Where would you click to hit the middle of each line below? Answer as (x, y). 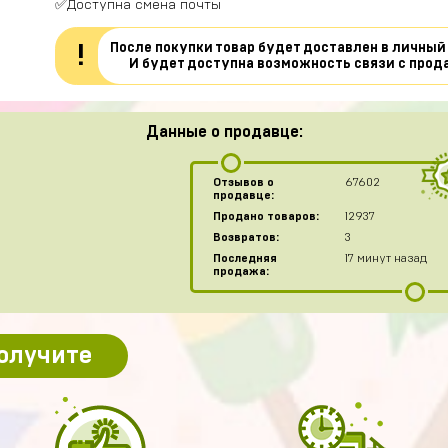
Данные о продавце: (224, 132)
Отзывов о (243, 182)
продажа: (240, 271)
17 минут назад (385, 258)
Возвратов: (245, 237)
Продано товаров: (265, 216)
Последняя (244, 258)
